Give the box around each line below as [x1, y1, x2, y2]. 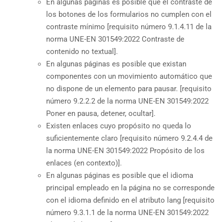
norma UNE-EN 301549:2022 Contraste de [46, 34, 185, 44]
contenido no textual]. [46, 47, 118, 56]
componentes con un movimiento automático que [46, 71, 213, 81]
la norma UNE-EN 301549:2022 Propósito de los [46, 146, 205, 155]
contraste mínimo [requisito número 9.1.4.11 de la [46, 22, 212, 31]
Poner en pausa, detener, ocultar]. [46, 109, 156, 118]
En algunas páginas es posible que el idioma [46, 170, 194, 180]
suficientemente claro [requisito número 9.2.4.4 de [46, 133, 213, 143]
